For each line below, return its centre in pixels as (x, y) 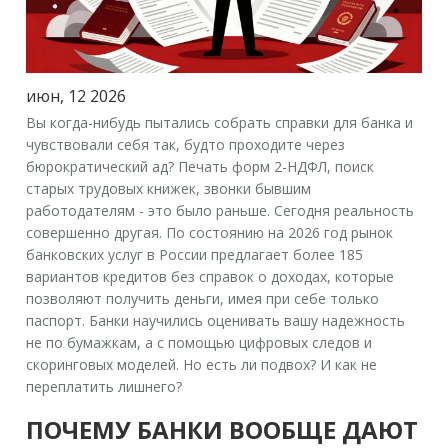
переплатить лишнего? (104, 386)
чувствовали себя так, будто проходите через (186, 144)
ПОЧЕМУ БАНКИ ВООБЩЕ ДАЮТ (222, 429)
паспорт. (56, 320)
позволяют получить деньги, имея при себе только (203, 298)
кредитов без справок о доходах (215, 276)
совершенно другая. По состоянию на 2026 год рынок (210, 232)
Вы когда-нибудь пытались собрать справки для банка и (220, 122)
